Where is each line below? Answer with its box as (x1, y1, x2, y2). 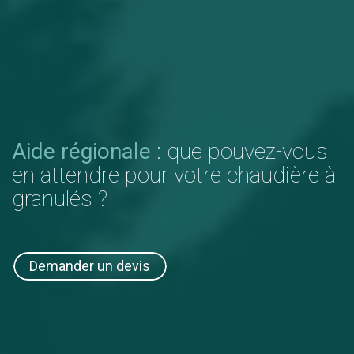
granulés (12, 185, 92, 212)
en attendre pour (12, 161, 174, 188)
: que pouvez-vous (151, 137, 328, 164)
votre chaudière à (174, 161, 336, 188)
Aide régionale (12, 137, 151, 164)
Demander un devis (29, 258, 151, 275)
